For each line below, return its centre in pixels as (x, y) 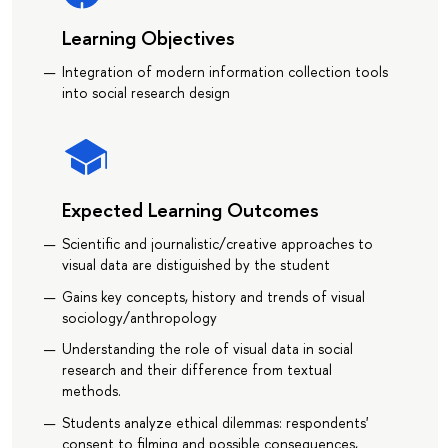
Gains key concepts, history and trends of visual (213, 296)
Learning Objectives (148, 38)
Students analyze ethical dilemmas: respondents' (214, 422)
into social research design (145, 93)
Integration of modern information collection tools (224, 72)
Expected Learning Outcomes (190, 210)
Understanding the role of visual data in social (207, 349)
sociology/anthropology (139, 317)
